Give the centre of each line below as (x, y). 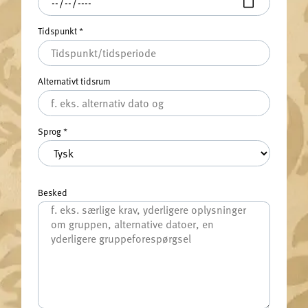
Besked (52, 192)
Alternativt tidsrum (74, 81)
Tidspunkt (58, 31)
